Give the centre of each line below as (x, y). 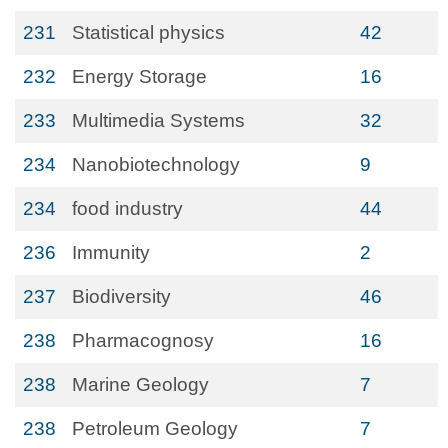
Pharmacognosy (143, 340)
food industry (127, 208)
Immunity (111, 252)
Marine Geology (140, 384)
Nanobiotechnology (156, 164)
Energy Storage (139, 76)
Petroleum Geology (155, 428)
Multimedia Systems (158, 120)
